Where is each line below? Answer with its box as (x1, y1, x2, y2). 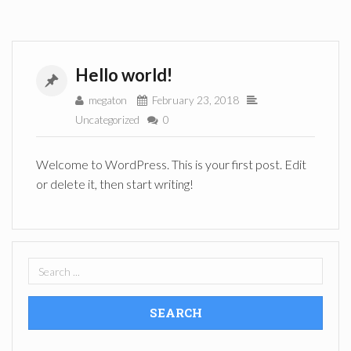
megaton (89, 94, 127, 107)
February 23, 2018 (152, 94, 239, 107)
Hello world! (75, 64, 172, 85)
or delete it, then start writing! (36, 176, 194, 191)
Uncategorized (75, 114, 139, 126)
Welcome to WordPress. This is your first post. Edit (36, 157, 306, 172)
